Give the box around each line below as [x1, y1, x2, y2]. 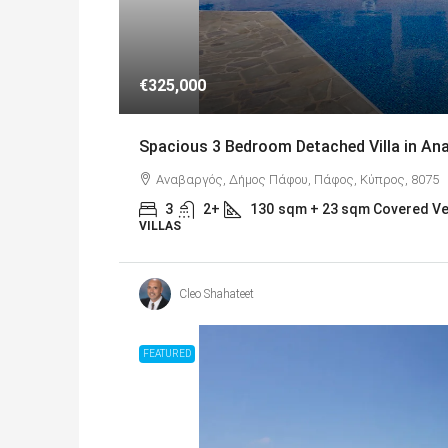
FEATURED [143, 348, 191, 360]
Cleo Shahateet [179, 287, 254, 302]
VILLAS [139, 219, 181, 234]
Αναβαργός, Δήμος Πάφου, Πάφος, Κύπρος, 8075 [156, 172, 439, 188]
